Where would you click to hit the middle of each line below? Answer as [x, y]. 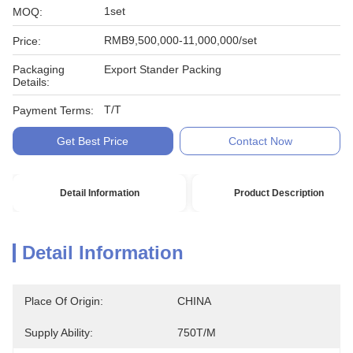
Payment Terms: [53, 110]
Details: [31, 82]
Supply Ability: [59, 333]
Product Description [279, 193]
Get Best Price [93, 141]
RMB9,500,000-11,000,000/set [180, 40]
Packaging [39, 69]
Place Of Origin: [64, 301]
